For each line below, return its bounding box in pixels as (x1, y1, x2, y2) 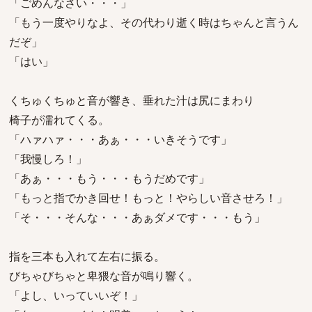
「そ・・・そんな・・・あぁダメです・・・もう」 (9, 210, 265, 225)
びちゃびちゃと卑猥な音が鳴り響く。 (9, 268, 198, 283)
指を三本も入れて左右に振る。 (9, 249, 165, 264)
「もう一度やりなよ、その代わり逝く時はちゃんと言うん (9, 15, 299, 30)
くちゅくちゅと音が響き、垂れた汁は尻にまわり (9, 93, 254, 108)
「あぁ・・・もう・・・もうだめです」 (9, 171, 210, 186)
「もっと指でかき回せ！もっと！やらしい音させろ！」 (9, 190, 288, 205)
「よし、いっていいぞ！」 (9, 288, 143, 303)
